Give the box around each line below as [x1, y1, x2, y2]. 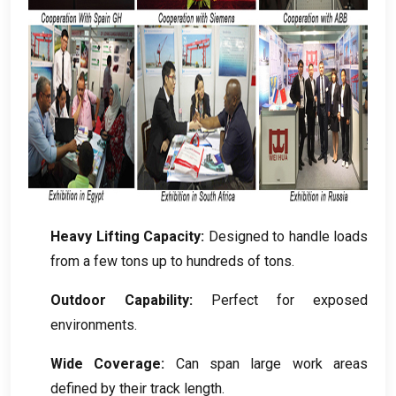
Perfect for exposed [211, 292, 368, 309]
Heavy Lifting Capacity [50, 228, 201, 246]
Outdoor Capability [50, 292, 189, 309]
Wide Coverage [50, 355, 162, 373]
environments [50, 316, 134, 334]
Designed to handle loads [208, 228, 368, 246]
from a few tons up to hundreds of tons [50, 253, 292, 270]
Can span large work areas [175, 355, 369, 373]
